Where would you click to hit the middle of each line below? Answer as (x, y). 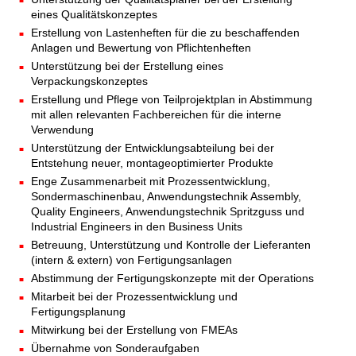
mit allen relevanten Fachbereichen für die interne (156, 115)
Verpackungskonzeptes (89, 81)
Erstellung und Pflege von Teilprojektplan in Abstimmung (172, 100)
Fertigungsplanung (78, 312)
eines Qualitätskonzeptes (94, 15)
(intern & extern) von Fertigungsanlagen (132, 260)
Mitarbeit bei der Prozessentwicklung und (134, 297)
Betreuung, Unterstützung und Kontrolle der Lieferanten (171, 245)
